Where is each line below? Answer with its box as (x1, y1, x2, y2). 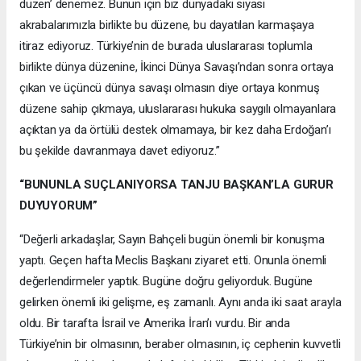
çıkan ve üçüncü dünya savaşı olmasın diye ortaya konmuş (19, 80, 320, 95)
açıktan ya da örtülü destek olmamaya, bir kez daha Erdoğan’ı (19, 122, 331, 137)
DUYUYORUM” (19, 197, 98, 213)
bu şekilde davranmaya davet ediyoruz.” (19, 143, 223, 158)
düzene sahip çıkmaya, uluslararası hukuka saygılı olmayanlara (19, 101, 337, 116)
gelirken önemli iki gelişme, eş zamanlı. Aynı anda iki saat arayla (19, 294, 342, 309)
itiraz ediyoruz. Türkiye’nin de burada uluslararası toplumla (19, 38, 313, 53)
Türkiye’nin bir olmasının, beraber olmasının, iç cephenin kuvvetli (19, 336, 341, 351)
